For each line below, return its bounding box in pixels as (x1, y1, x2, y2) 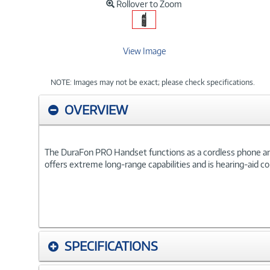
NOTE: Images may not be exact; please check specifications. (51, 77, 255, 87)
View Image (122, 45, 166, 56)
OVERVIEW (64, 101, 128, 118)
